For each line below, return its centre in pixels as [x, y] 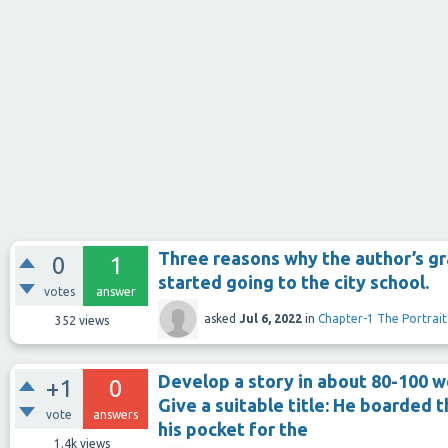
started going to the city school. [293, 282]
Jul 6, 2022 [270, 318]
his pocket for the [233, 429]
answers [115, 414]
